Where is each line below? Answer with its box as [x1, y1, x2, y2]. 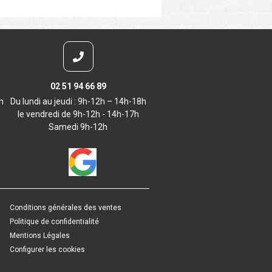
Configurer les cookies [10, 245, 85, 254]
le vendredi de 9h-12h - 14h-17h [17, 109, 139, 119]
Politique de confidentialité [10, 217, 99, 226]
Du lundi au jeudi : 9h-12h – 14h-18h [10, 96, 146, 106]
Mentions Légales [10, 231, 70, 240]
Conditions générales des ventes [10, 203, 121, 212]
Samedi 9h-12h [49, 121, 107, 132]
